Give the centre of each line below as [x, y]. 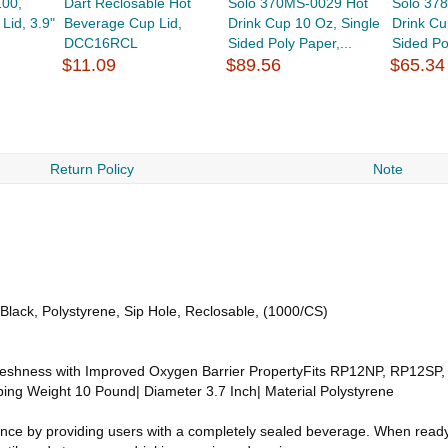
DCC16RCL [100, 43]
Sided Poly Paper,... [290, 43]
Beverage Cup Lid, [122, 23]
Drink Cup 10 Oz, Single [304, 23]
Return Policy [91, 169]
